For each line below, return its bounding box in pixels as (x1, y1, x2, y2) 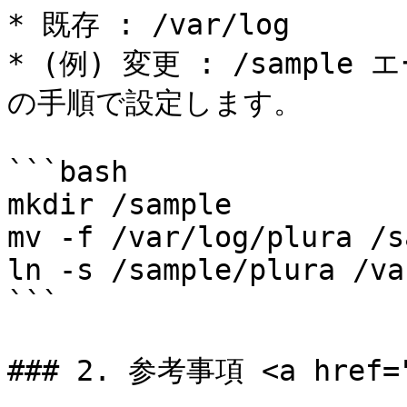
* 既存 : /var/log (7, 8, 290, 41)
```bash (7, 155, 128, 188)
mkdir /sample (7, 188, 232, 221)
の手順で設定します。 (7, 86, 303, 119)
